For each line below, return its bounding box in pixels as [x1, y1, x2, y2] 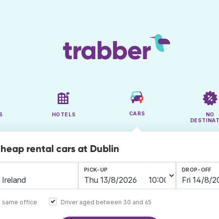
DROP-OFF [182, 166, 212, 174]
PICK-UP [84, 166, 108, 174]
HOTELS [51, 111, 76, 118]
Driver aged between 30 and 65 [61, 198, 152, 206]
